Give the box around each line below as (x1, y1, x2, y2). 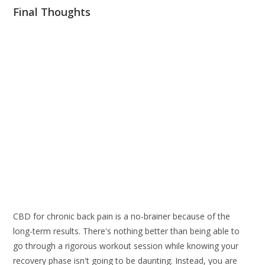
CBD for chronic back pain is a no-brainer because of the (13, 210, 231, 222)
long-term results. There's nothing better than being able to (13, 225, 240, 237)
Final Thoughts (13, 4, 91, 19)
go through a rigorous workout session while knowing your (13, 240, 239, 251)
